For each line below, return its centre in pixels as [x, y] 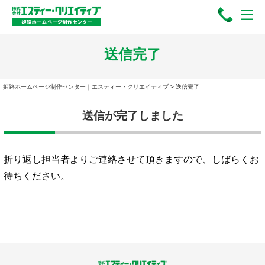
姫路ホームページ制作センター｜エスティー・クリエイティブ [85, 86]
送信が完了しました [132, 115]
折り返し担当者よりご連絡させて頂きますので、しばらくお [131, 160]
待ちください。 [37, 176]
